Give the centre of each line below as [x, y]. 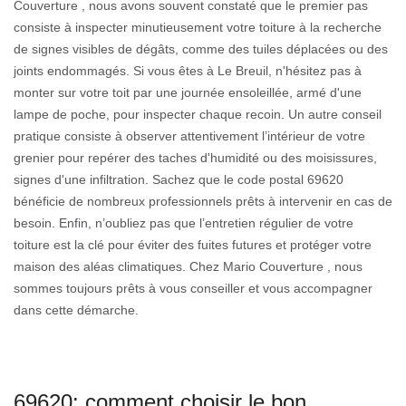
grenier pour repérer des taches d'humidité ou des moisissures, [195, 157]
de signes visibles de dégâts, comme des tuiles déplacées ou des [201, 48]
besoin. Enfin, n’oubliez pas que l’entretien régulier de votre [184, 222]
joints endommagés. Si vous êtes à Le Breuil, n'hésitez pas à [188, 70]
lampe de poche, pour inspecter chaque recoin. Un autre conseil [198, 114]
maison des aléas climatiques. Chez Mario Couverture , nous [188, 266]
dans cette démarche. [76, 309]
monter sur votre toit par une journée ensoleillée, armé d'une [188, 92]
